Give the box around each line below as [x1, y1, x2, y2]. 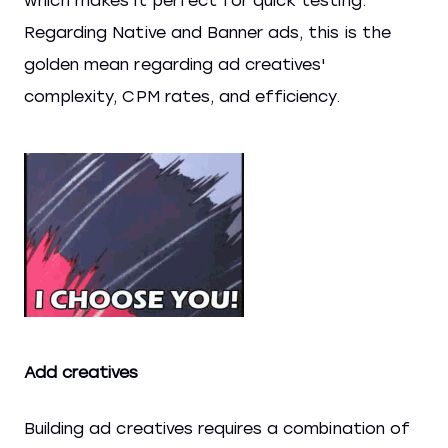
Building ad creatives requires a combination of [24, 419, 410, 438]
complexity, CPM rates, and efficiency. [24, 87, 341, 106]
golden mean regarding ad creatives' [24, 55, 327, 74]
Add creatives [24, 363, 139, 382]
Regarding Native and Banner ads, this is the [24, 23, 391, 42]
